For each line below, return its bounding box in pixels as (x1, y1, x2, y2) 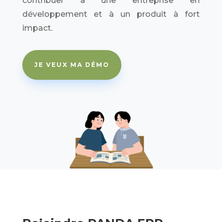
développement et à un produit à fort (22, 9, 200, 19)
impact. (22, 23, 53, 33)
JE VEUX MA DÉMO (34, 61, 110, 68)
